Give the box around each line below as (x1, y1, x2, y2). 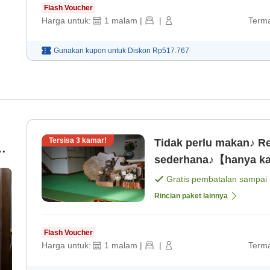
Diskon (128, 46, 152, 55)
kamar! (80, 136, 107, 145)
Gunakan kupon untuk (54, 46, 126, 55)
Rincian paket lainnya (154, 192, 228, 201)
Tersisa (49, 136, 76, 145)
